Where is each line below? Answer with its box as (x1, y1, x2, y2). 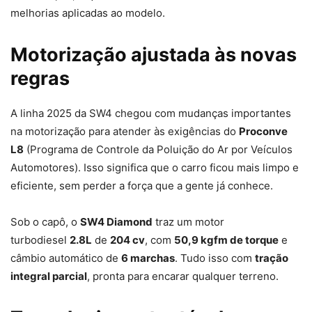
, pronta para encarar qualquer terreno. (87, 269, 279, 283)
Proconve (239, 124, 288, 138)
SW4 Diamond (80, 214, 153, 228)
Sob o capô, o (10, 214, 80, 228)
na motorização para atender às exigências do (10, 124, 239, 138)
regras (10, 66, 70, 90)
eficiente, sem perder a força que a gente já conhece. (10, 178, 273, 192)
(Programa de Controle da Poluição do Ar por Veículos (24, 142, 292, 156)
